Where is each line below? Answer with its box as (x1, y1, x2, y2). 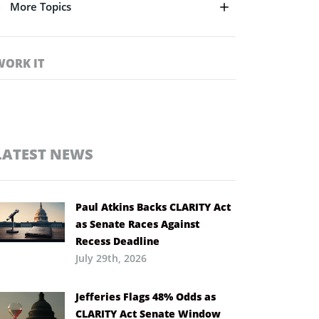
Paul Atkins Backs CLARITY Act (75, 199, 231, 214)
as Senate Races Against (75, 216, 199, 231)
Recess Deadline (75, 234, 159, 248)
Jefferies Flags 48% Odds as (75, 289, 216, 303)
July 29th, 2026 (75, 251, 147, 265)
